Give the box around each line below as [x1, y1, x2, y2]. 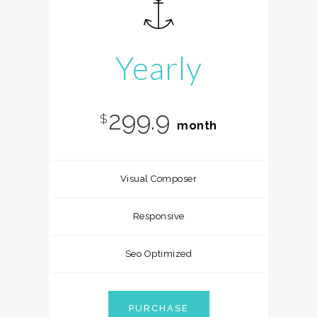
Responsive [132, 211, 185, 221]
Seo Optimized [125, 248, 192, 259]
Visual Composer [120, 173, 197, 184]
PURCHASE [128, 303, 189, 313]
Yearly [115, 49, 202, 87]
